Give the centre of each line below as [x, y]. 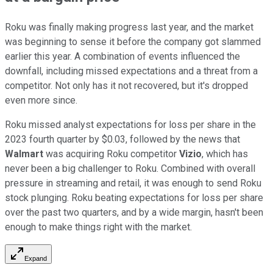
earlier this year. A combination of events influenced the [122, 56]
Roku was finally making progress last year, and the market [129, 27]
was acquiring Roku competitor [111, 154]
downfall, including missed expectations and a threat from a [131, 71]
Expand [36, 258]
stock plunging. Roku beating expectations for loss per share [134, 197]
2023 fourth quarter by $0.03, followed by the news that [122, 139]
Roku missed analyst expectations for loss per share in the [130, 124]
